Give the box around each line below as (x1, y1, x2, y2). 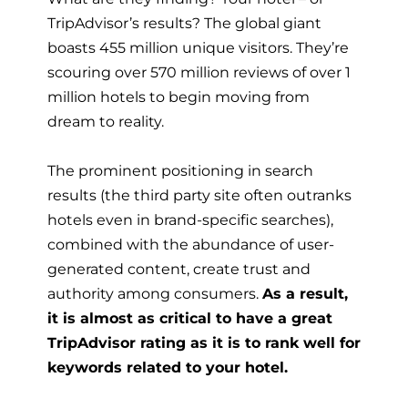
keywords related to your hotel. (47, 358, 288, 377)
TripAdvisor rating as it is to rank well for (47, 333, 361, 352)
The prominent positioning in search (47, 161, 313, 180)
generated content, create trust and (47, 260, 311, 279)
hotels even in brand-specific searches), (47, 210, 333, 229)
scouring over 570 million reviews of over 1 (47, 63, 351, 82)
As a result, (262, 284, 348, 303)
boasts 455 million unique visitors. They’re (47, 38, 349, 57)
